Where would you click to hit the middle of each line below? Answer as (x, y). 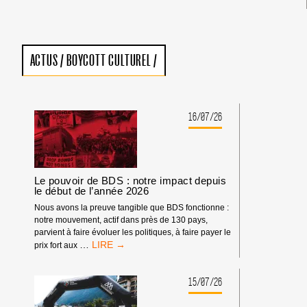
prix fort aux (57, 245)
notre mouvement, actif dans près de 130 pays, (121, 220)
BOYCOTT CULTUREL (109, 61)
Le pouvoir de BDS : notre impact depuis (130, 181)
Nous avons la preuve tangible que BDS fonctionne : (131, 207)
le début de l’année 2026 (91, 191)
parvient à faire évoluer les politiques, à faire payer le (132, 232)
